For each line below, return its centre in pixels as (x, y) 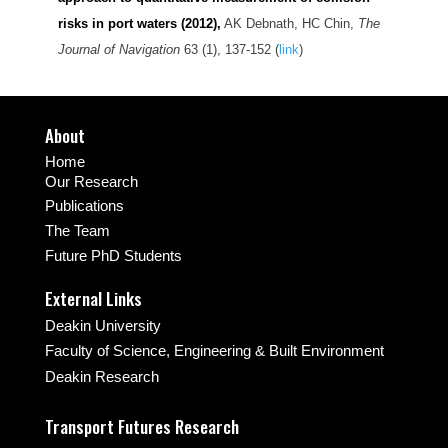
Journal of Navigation (118, 50)
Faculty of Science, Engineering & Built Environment (214, 351)
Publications (84, 206)
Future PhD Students (113, 256)
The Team (77, 231)
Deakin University (102, 326)
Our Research (91, 182)
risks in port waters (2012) (137, 24)
